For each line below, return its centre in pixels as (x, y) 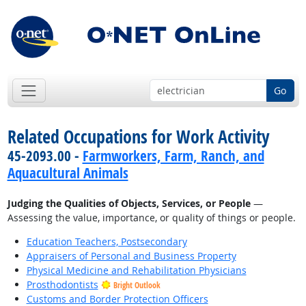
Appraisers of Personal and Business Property (131, 256)
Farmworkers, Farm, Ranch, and (173, 156)
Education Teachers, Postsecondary (107, 242)
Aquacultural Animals (68, 173)
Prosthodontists (62, 285)
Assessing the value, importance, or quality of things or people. (151, 218)
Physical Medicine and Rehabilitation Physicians (136, 270)
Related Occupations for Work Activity (138, 137)
